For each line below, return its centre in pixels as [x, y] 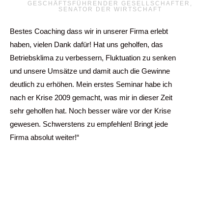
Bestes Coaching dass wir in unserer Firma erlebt [89, 31]
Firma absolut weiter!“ [44, 137]
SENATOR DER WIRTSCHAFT [110, 9]
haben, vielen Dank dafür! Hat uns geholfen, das [86, 44]
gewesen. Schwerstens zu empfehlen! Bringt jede [89, 124]
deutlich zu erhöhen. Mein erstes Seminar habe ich [91, 84]
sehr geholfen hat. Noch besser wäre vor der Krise [90, 111]
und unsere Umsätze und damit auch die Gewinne [90, 71]
